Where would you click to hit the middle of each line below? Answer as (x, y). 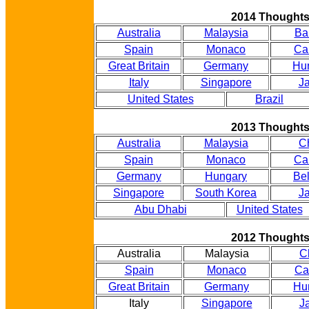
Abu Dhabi (160, 209)
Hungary (226, 176)
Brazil (269, 99)
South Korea (226, 193)
